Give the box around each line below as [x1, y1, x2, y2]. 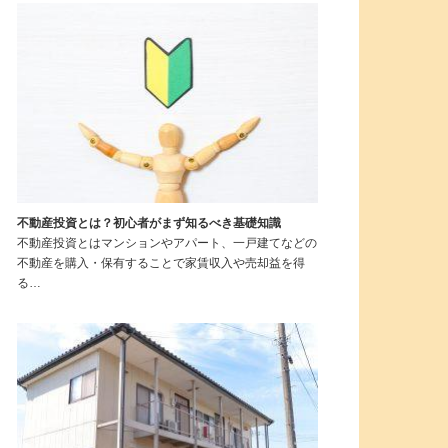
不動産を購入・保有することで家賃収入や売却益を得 [16, 256, 305, 271]
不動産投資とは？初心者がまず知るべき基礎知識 [16, 216, 281, 231]
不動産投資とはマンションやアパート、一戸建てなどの [16, 236, 317, 251]
